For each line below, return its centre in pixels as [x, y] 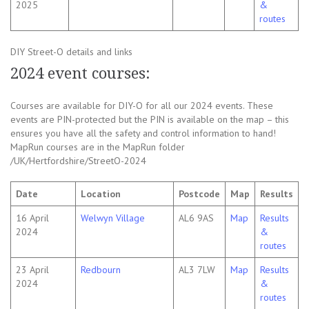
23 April [32, 270]
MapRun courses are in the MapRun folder [98, 147]
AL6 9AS [196, 218]
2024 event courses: [80, 74]
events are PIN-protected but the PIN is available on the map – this [150, 120]
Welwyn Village [113, 218]
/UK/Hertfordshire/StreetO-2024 [78, 161]
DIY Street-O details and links [71, 52]
